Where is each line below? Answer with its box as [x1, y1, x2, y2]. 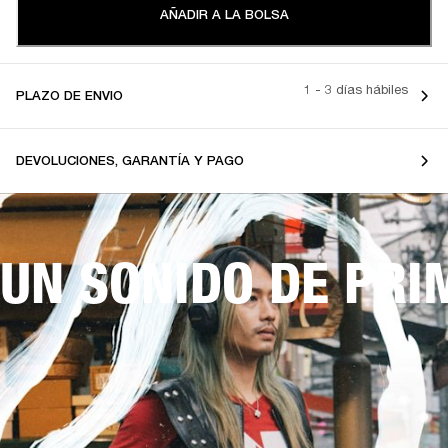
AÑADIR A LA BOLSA [159, 6, 289, 22]
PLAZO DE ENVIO [16, 87, 123, 103]
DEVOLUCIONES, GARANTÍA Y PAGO [16, 152, 244, 168]
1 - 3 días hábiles [304, 81, 408, 98]
